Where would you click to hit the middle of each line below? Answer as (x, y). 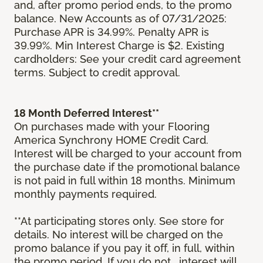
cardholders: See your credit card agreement (127, 59)
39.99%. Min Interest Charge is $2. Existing (119, 46)
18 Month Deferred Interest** (88, 113)
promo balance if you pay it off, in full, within (124, 248)
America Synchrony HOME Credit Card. (111, 140)
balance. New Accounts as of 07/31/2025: (120, 19)
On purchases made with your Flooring (112, 127)
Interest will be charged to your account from (128, 154)
